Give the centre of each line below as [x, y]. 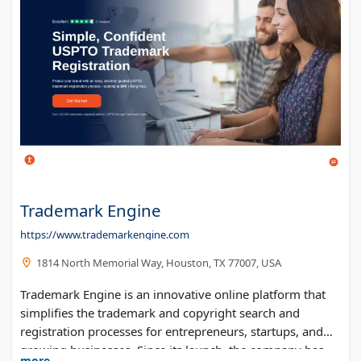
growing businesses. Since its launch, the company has [172, 349]
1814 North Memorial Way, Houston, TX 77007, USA [159, 262]
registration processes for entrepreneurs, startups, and [172, 331]
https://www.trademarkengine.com [105, 234]
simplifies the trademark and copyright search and [160, 312]
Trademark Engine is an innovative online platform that [173, 294]
